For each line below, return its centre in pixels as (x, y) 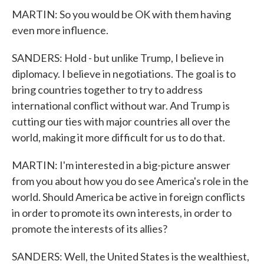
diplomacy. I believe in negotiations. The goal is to (124, 74)
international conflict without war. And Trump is (121, 105)
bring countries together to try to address (107, 90)
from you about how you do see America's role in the (130, 181)
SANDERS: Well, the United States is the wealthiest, (131, 256)
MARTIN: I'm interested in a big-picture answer (121, 165)
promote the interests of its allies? (90, 229)
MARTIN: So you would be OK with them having (121, 14)
